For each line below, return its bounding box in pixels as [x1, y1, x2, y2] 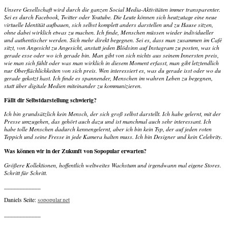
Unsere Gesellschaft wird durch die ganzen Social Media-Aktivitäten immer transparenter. [4, 5, 220, 13]
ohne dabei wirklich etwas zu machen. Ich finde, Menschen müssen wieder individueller [4, 28, 214, 36]
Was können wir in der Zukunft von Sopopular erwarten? [4, 146, 147, 155]
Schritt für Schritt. [4, 168, 47, 177]
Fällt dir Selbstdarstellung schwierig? [4, 95, 97, 104]
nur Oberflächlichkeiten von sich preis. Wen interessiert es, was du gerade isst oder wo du [4, 66, 221, 74]
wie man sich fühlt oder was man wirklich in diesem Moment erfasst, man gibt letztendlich [4, 59, 219, 67]
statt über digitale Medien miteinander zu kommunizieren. [4, 81, 142, 90]
